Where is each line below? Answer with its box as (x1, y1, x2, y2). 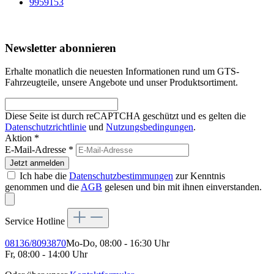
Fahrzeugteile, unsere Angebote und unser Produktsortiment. (5, 77, 238, 88)
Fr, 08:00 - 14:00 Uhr (5, 249, 87, 260)
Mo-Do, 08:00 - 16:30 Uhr (66, 238, 169, 249)
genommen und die (5, 182, 81, 193)
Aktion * (5, 133, 39, 144)
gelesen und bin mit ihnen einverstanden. (102, 182, 262, 193)
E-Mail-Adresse (5, 144, 68, 155)
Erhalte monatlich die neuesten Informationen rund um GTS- (5, 66, 239, 77)
